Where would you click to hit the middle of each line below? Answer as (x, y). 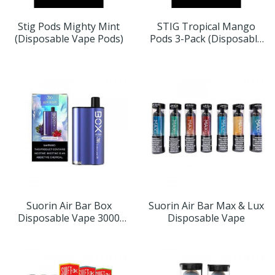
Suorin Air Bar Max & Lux (206, 206)
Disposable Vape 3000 (69, 218)
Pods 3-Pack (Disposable (206, 39)
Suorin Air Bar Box (69, 206)
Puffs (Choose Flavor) (69, 230)
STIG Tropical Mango (206, 27)
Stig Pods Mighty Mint (69, 27)
